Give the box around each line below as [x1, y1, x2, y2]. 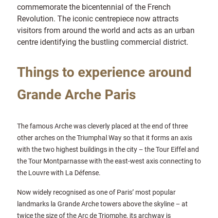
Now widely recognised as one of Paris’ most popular [17, 187, 176, 197]
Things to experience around [17, 62, 192, 81]
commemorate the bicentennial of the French [17, 1, 171, 12]
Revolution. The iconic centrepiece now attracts [17, 13, 179, 23]
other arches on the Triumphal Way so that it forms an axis [17, 132, 192, 142]
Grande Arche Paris [17, 84, 136, 103]
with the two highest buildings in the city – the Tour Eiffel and [17, 144, 199, 154]
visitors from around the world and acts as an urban [17, 24, 195, 35]
